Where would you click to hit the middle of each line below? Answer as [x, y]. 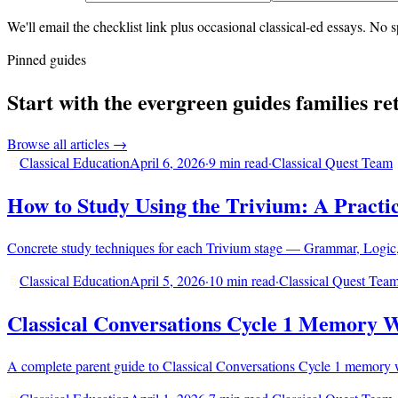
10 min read [242, 281]
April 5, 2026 [167, 281]
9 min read [239, 163]
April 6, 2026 [167, 163]
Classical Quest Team [332, 163]
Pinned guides [47, 59]
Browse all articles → [67, 144]
